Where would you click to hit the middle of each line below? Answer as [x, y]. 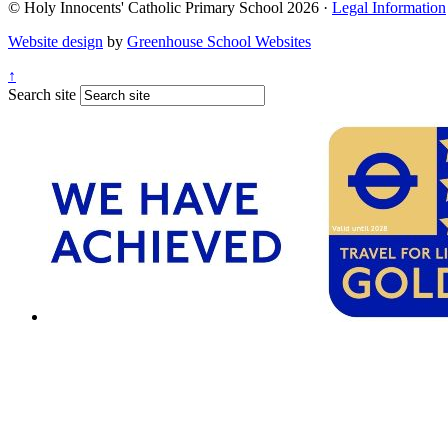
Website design [55, 42]
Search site [42, 95]
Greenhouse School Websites [219, 42]
